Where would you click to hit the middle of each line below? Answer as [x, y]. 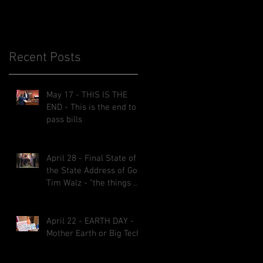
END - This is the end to [91, 107]
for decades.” [71, 208]
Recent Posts [45, 58]
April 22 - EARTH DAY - [90, 221]
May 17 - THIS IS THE [87, 95]
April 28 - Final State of [91, 159]
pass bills [64, 120]
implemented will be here [96, 195]
